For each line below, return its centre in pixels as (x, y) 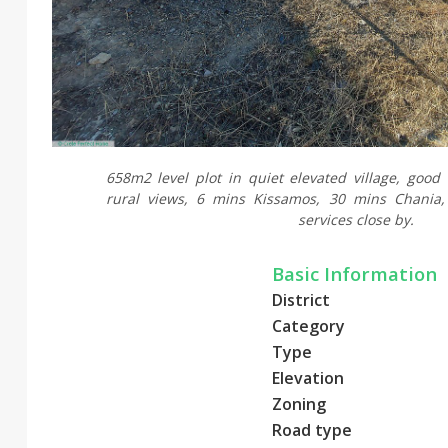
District (301, 299)
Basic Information (354, 273)
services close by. (355, 219)
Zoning (299, 403)
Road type (312, 429)
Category (308, 325)
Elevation (308, 377)
